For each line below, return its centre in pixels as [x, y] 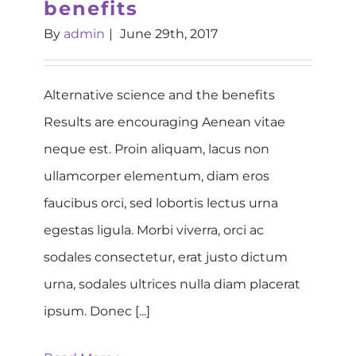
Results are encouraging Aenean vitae [164, 122]
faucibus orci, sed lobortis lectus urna [161, 203]
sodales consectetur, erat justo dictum [166, 257]
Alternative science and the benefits [159, 95]
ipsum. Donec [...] [97, 311]
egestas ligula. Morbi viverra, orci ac [154, 230]
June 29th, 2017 [169, 33]
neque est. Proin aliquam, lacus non [157, 149]
